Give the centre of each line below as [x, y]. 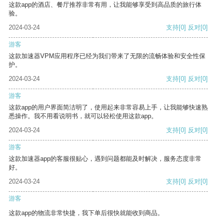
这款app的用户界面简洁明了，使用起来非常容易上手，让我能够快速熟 [108, 108]
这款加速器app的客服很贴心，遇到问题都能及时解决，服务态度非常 [105, 159]
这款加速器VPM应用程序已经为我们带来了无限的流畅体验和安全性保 [107, 56]
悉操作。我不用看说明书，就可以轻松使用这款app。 [83, 116]
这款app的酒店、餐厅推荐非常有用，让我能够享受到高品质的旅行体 [105, 5]
